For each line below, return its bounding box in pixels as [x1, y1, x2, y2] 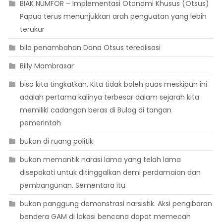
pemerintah [19, 118, 61, 128]
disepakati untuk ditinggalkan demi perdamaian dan [19, 167, 201, 178]
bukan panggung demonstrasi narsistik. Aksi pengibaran [19, 199, 212, 209]
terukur [19, 24, 45, 35]
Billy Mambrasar [19, 61, 74, 71]
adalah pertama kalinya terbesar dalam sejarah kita [19, 92, 199, 103]
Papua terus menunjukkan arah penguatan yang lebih [19, 11, 207, 22]
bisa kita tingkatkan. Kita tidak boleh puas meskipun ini [19, 79, 207, 90]
